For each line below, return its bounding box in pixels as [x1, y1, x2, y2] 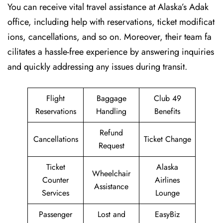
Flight [46, 93, 65, 104]
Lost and [97, 209, 125, 220]
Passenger [39, 209, 72, 220]
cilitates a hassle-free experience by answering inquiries [7, 45, 214, 58]
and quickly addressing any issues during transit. [7, 60, 187, 73]
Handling [96, 106, 126, 117]
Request [98, 140, 124, 151]
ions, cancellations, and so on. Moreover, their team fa [7, 30, 212, 43]
